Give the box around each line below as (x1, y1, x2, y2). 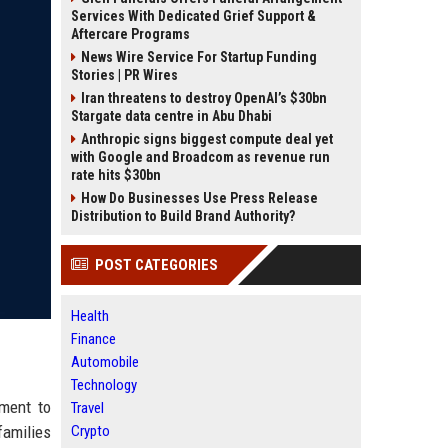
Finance (71, 330, 116, 348)
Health (71, 307, 109, 325)
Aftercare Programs (71, 26, 190, 42)
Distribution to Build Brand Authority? (71, 208, 295, 224)
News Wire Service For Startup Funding (81, 49, 317, 65)
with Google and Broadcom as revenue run (71, 149, 330, 165)
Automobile (71, 353, 139, 371)
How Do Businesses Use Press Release (81, 190, 318, 206)
